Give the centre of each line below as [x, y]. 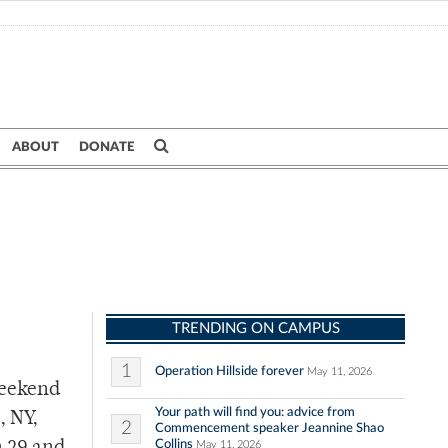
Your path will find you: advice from [255, 412]
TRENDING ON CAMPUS [255, 329]
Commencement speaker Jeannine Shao [269, 428]
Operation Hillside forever [229, 371]
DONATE [106, 147]
